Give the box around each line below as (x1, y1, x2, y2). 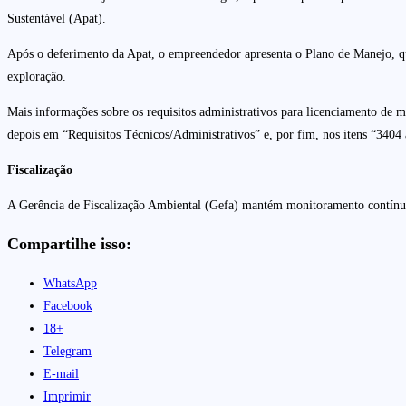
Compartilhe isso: (7, 234, 131, 253)
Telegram (43, 343, 92, 358)
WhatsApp (43, 275, 97, 290)
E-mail (43, 366, 79, 381)
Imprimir (43, 389, 91, 403)
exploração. (7, 69, 70, 83)
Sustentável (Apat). (7, 11, 110, 25)
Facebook (43, 298, 92, 313)
